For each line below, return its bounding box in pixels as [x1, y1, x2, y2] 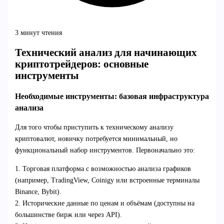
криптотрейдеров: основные [14, 58, 148, 70]
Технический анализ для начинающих [14, 46, 197, 59]
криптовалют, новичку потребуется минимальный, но [14, 135, 177, 143]
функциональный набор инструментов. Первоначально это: [14, 146, 195, 154]
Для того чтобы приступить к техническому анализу [14, 123, 173, 131]
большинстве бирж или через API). [14, 211, 122, 219]
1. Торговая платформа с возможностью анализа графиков [14, 165, 191, 173]
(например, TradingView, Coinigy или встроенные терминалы [14, 176, 199, 184]
